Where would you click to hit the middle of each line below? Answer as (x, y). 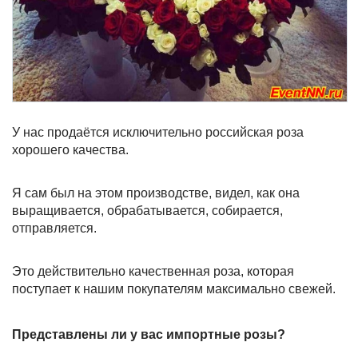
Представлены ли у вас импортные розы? (149, 334)
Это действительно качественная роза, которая (153, 271)
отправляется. (54, 228)
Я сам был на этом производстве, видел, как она (156, 193)
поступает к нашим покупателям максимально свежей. (174, 289)
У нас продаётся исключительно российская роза (158, 132)
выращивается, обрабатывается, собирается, (147, 211)
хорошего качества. (70, 150)
